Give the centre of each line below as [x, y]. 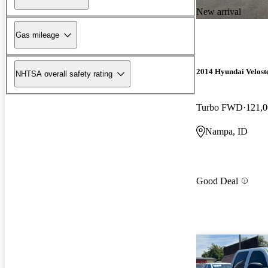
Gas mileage [37, 35]
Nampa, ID [226, 131]
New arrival [219, 12]
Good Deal [217, 181]
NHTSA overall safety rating [64, 74]
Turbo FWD [220, 107]
